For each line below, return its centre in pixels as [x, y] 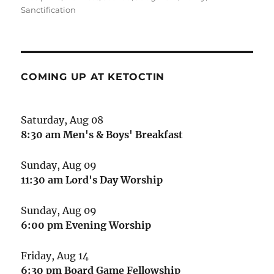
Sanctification [49, 10]
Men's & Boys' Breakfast [123, 135]
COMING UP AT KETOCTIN [93, 77]
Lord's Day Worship [114, 180]
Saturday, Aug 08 [62, 120]
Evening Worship [109, 225]
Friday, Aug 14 [55, 256]
